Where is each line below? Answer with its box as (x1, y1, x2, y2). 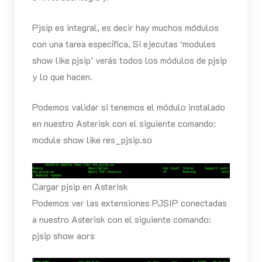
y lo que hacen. (32, 70, 92, 83)
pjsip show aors (32, 229, 95, 242)
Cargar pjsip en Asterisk (32, 180, 128, 193)
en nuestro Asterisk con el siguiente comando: (32, 117, 216, 130)
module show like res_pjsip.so (32, 133, 152, 146)
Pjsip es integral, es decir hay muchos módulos (32, 21, 219, 34)
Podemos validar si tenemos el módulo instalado (32, 101, 225, 113)
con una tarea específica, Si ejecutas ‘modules (32, 37, 216, 50)
